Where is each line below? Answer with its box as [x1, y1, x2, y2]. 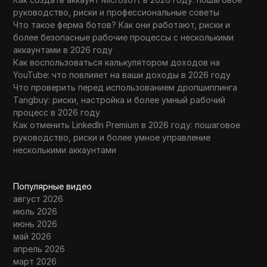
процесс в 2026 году [13, 107, 101, 117]
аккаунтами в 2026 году [13, 44, 113, 55]
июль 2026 [13, 206, 58, 216]
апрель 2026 [13, 243, 66, 254]
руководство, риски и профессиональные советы [13, 7, 220, 17]
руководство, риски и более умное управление [13, 132, 211, 142]
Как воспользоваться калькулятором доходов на [13, 57, 221, 67]
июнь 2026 [13, 218, 58, 229]
